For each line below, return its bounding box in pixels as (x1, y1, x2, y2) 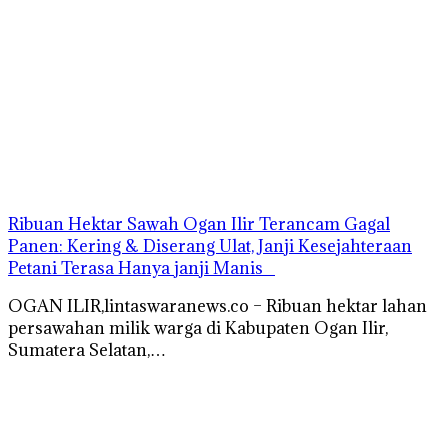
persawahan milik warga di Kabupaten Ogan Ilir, (8, 316, 388, 339)
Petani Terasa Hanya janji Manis (8, 256, 275, 279)
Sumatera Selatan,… (8, 338, 166, 361)
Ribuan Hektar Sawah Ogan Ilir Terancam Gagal (8, 212, 390, 235)
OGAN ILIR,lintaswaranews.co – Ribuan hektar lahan (8, 294, 427, 317)
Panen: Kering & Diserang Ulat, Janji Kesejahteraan (8, 234, 412, 257)
